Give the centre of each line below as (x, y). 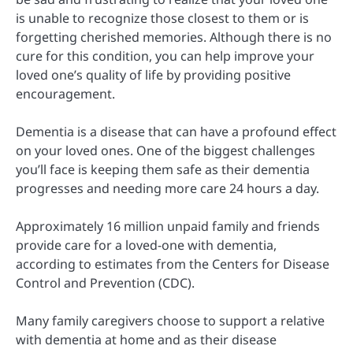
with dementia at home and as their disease (146, 340)
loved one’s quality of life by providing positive (153, 74)
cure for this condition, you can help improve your (165, 56)
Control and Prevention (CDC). (105, 283)
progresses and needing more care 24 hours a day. (167, 188)
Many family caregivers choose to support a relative (170, 321)
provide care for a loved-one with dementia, (146, 245)
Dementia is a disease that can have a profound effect (176, 131)
